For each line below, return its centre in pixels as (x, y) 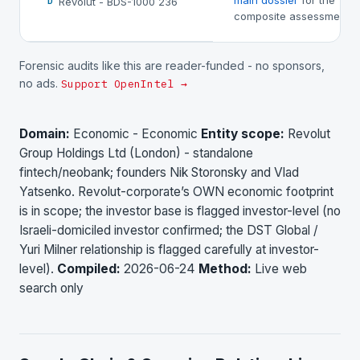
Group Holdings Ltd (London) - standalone (136, 153)
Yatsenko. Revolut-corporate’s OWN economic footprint (176, 191)
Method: (225, 268)
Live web (279, 268)
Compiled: (89, 268)
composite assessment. (293, 16)
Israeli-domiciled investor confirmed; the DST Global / (169, 230)
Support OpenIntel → (124, 84)
